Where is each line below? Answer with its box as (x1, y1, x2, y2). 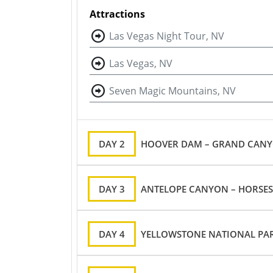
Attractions (90, 7, 145, 21)
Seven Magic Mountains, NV (109, 84, 236, 98)
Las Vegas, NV (109, 57, 172, 71)
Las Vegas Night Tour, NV (109, 29, 224, 43)
